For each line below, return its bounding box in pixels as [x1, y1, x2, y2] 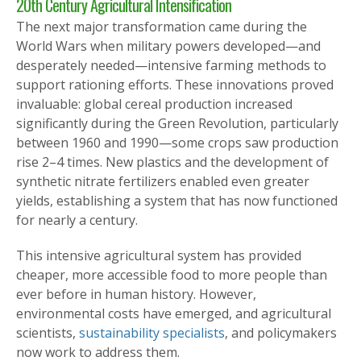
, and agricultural [229, 304, 331, 322]
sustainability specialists [79, 323, 225, 342]
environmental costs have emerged [16, 304, 229, 322]
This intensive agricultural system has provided [16, 246, 301, 264]
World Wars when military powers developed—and [16, 36, 321, 55]
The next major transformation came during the [16, 17, 307, 35]
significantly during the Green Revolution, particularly [16, 114, 338, 132]
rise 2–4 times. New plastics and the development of [16, 152, 329, 171]
